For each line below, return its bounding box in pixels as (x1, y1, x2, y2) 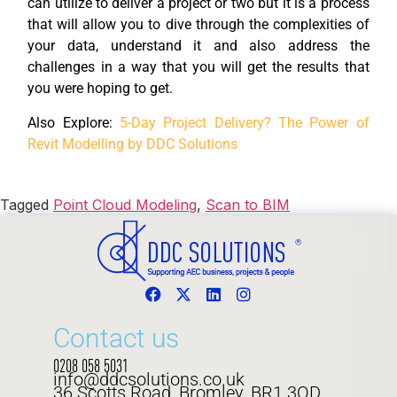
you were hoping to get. (27, 80, 174, 97)
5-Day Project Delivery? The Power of (120, 113, 370, 131)
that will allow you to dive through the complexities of (27, 16, 370, 34)
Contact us (53, 323, 179, 354)
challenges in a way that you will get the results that (27, 58, 370, 76)
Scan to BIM (206, 196, 290, 214)
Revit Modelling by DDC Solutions (27, 135, 238, 152)
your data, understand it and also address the (27, 37, 370, 55)
